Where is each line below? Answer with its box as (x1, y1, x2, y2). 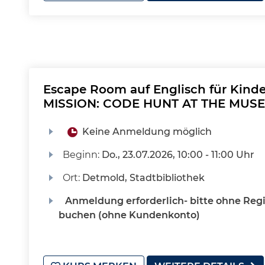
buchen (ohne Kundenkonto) (58, 209, 200, 221)
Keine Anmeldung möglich (82, 126, 212, 137)
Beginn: (62, 149, 102, 160)
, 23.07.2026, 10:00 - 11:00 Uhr (117, 149, 254, 160)
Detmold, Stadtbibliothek (82, 172, 205, 183)
